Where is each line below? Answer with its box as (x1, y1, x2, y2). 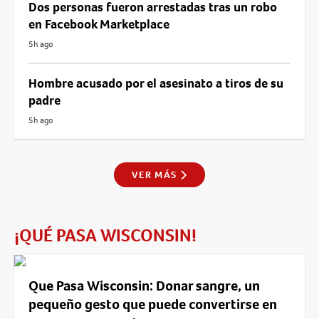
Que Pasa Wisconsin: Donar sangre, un (28, 276, 260, 296)
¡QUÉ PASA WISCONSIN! (14, 223, 197, 247)
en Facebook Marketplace (28, 15, 169, 33)
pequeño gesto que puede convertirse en (28, 294, 277, 314)
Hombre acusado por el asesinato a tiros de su (28, 74, 283, 92)
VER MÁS (132, 167, 180, 182)
